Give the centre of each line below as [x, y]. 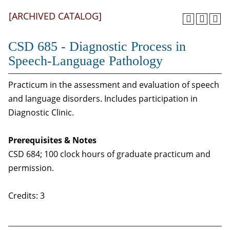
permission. [31, 168]
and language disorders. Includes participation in [103, 99]
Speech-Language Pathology [85, 61]
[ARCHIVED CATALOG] [55, 16]
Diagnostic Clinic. [41, 112]
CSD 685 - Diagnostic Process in [97, 46]
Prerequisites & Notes [52, 140]
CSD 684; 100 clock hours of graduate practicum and [109, 154]
